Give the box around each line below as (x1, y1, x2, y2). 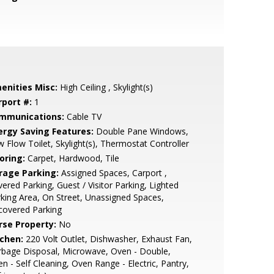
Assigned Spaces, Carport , (58, 167, 167, 179)
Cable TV (64, 111, 102, 122)
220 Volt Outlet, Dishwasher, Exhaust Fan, (23, 233, 192, 245)
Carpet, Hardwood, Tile (24, 152, 119, 164)
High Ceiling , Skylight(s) (57, 81, 153, 93)
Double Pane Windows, (93, 125, 188, 137)
